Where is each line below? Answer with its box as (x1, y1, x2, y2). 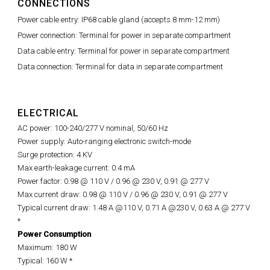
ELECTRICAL (17, 107, 79, 119)
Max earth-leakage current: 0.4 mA (17, 163, 135, 172)
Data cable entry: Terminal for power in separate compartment (17, 46, 230, 55)
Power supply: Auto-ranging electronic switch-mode (17, 136, 191, 146)
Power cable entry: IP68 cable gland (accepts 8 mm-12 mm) (17, 14, 220, 24)
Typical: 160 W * (17, 256, 72, 265)
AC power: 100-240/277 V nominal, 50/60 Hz (17, 123, 168, 133)
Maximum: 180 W (17, 242, 77, 252)
